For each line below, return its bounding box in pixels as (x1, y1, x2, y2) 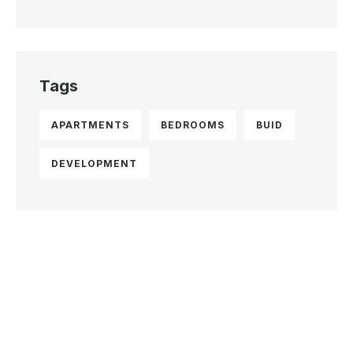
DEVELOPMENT (51, 158, 137, 170)
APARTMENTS (51, 119, 129, 132)
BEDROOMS (161, 119, 225, 132)
